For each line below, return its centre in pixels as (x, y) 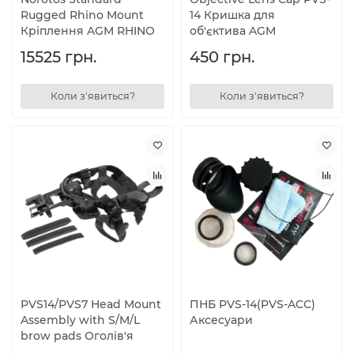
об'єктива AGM (233, 30)
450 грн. (222, 56)
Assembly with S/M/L (80, 320)
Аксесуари (221, 320)
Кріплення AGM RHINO (88, 30)
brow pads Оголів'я (77, 336)
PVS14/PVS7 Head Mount (91, 305)
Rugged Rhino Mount (82, 15)
